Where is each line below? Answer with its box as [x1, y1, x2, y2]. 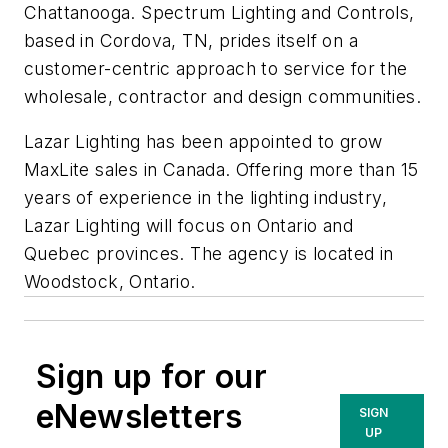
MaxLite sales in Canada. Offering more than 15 [24, 159, 419, 181]
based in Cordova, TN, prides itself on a [24, 29, 358, 51]
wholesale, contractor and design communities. [24, 85, 421, 107]
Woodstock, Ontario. [24, 271, 196, 293]
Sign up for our [36, 357, 267, 397]
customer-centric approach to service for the [24, 57, 408, 79]
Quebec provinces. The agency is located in [24, 243, 394, 265]
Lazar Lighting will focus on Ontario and [24, 215, 353, 237]
